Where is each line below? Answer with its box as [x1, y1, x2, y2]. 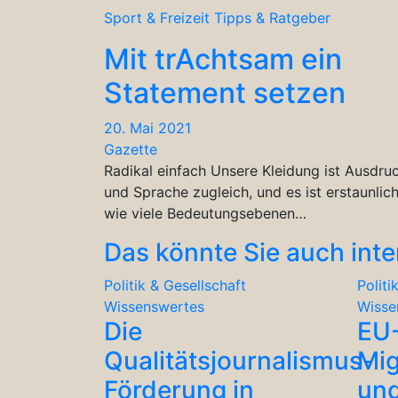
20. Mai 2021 [104, 118, 191, 137]
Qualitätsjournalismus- [104, 345, 374, 376]
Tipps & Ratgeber [214, 8, 330, 27]
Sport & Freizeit [104, 8, 210, 27]
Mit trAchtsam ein [104, 41, 342, 76]
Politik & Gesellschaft [104, 275, 246, 294]
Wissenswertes [104, 297, 204, 315]
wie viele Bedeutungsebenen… [104, 203, 306, 222]
